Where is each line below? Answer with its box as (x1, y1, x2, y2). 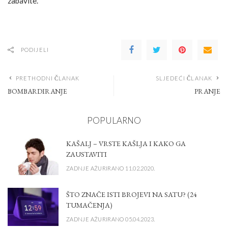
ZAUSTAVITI (66, 149, 107, 159)
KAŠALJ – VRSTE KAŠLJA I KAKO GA (66, 138, 186, 148)
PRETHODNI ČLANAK (16, 75, 80, 82)
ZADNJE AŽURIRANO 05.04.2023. (66, 215, 155, 222)
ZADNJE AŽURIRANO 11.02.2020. (66, 164, 155, 172)
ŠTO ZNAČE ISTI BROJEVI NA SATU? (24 (66, 189, 197, 199)
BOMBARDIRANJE (8, 87, 67, 96)
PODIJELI (21, 46, 49, 53)
